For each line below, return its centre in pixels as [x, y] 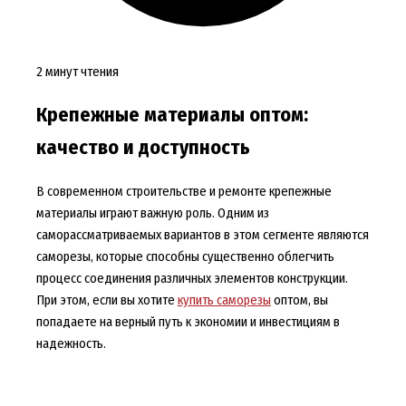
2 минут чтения [77, 71]
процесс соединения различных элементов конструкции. [192, 278]
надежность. [71, 343]
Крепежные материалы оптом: [172, 115]
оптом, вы [299, 300]
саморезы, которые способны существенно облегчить [185, 256]
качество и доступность [143, 147]
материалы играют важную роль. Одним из [152, 213]
